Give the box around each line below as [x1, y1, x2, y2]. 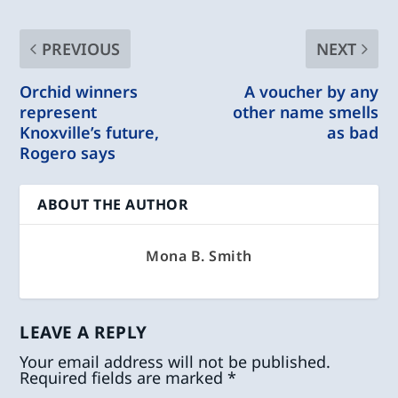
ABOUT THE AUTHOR [37, 194, 189, 214]
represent [20, 100, 98, 123]
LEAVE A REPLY [20, 320, 147, 344]
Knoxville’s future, [20, 121, 160, 143]
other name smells [232, 100, 378, 123]
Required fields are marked [20, 366, 228, 388]
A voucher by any [243, 80, 378, 102]
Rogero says [20, 141, 116, 163]
